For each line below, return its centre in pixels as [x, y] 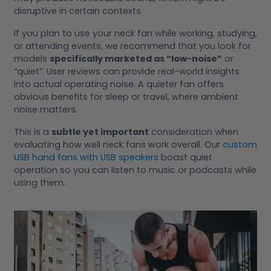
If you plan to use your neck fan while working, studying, [135, 33]
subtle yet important [100, 132]
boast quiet [185, 157]
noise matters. [46, 109]
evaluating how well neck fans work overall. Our [118, 144]
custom [240, 144]
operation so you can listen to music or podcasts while [135, 170]
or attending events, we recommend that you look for [132, 46]
